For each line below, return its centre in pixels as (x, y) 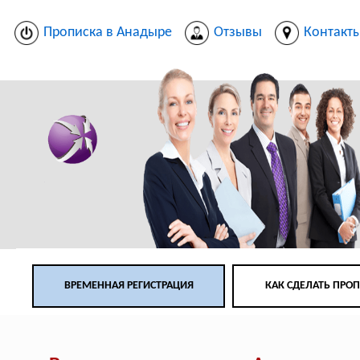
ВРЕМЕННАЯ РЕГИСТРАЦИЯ (129, 286)
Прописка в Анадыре (108, 33)
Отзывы (238, 33)
